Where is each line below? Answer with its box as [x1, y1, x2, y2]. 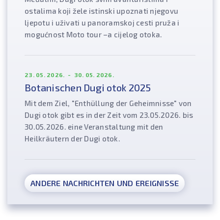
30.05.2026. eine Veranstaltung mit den [25, 122, 164, 132]
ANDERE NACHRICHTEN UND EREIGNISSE [30, 178, 179, 188]
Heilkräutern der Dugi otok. [25, 134, 120, 143]
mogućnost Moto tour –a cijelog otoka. [25, 30, 163, 39]
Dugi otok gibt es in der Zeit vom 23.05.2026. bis [25, 110, 193, 120]
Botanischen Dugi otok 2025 [25, 82, 151, 94]
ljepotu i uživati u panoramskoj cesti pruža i [25, 18, 180, 27]
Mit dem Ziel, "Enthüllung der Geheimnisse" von [25, 99, 192, 108]
